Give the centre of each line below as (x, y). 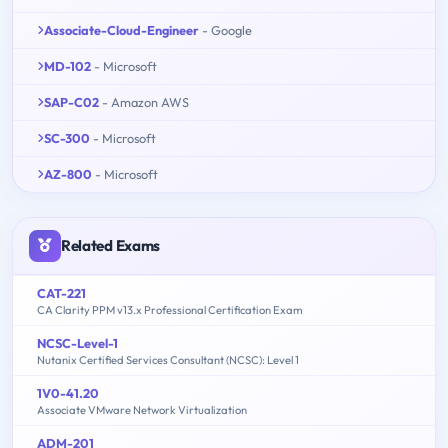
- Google (227, 29)
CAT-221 (61, 292)
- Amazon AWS (145, 101)
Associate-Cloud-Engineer (121, 29)
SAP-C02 (71, 101)
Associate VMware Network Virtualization (142, 409)
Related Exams (111, 245)
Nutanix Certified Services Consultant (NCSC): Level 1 (168, 359)
